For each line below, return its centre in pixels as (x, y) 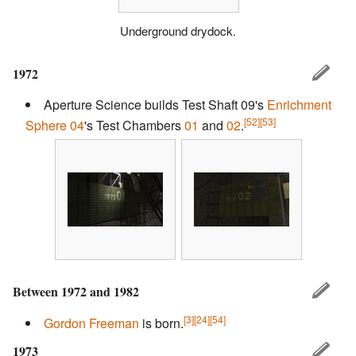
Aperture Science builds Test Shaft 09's (155, 105)
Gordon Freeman (91, 323)
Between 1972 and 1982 (76, 292)
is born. (161, 323)
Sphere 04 (55, 126)
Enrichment (299, 105)
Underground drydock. (178, 31)
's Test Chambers (134, 126)
